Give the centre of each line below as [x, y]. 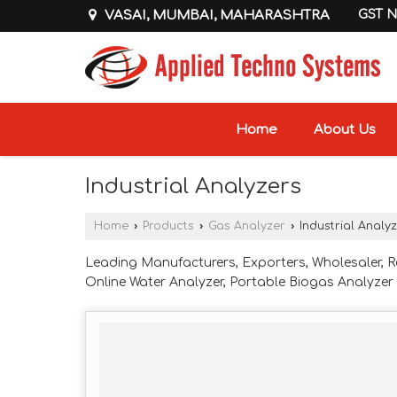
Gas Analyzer [247, 226]
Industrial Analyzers [193, 187]
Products [168, 226]
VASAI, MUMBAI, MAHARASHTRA [215, 16]
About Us [344, 130]
